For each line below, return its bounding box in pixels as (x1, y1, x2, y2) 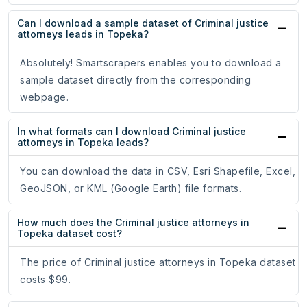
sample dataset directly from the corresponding (20, 74, 251, 86)
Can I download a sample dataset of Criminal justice (17, 17, 269, 29)
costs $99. (20, 273, 71, 286)
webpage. (20, 91, 69, 103)
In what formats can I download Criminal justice (17, 125, 246, 138)
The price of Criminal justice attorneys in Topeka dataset (20, 256, 296, 269)
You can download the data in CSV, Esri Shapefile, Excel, (20, 165, 295, 177)
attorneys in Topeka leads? (17, 136, 149, 149)
